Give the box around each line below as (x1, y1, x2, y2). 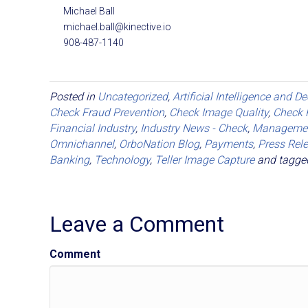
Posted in (49, 89, 98, 103)
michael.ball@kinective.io (63, 21, 171, 32)
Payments (204, 137, 253, 151)
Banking (49, 153, 89, 166)
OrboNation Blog (119, 137, 199, 151)
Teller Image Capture (155, 153, 254, 166)
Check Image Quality (169, 105, 268, 119)
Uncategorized (98, 89, 168, 103)
